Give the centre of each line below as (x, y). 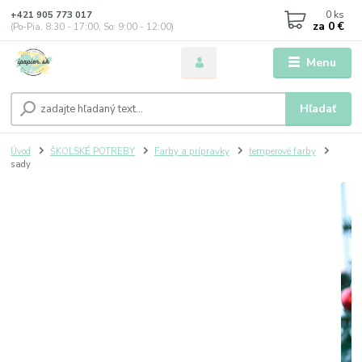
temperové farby (282, 151)
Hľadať (318, 108)
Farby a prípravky (192, 151)
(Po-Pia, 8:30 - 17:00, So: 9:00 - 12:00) (93, 27)
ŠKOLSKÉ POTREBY (93, 151)
